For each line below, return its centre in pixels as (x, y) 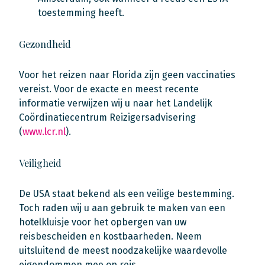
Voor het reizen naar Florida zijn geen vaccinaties (127, 75)
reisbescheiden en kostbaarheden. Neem (110, 236)
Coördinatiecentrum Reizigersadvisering (107, 117)
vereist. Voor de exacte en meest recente (109, 89)
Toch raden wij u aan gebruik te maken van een (122, 208)
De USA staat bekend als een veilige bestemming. (127, 194)
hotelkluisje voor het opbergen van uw (103, 222)
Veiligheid (40, 163)
